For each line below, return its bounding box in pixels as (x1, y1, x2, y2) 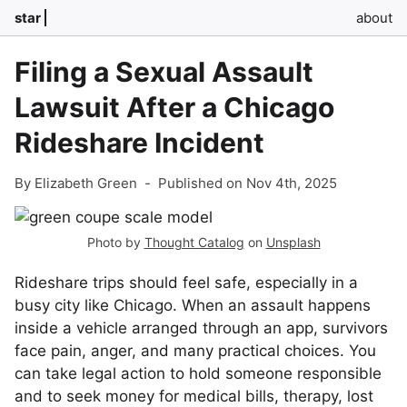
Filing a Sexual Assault (15, 55, 313, 88)
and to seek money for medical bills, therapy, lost (15, 387, 373, 405)
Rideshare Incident (15, 126, 264, 159)
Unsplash (265, 234, 321, 250)
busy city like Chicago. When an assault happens (15, 296, 371, 314)
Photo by (86, 234, 144, 250)
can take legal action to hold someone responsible (15, 364, 382, 382)
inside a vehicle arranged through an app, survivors (15, 319, 388, 337)
